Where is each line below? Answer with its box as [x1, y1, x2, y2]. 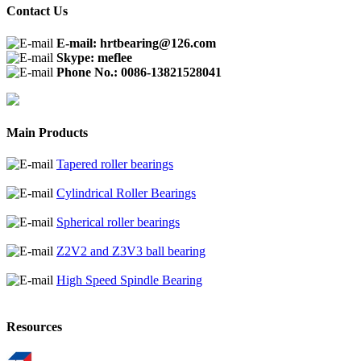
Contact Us [6, 4, 68, 19]
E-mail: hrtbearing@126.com [56, 35, 216, 50]
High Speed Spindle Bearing [56, 273, 202, 288]
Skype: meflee [56, 50, 132, 64]
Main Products [6, 125, 88, 139]
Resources [6, 319, 62, 334]
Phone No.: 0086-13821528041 [56, 64, 222, 79]
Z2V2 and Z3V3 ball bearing [56, 244, 205, 259]
